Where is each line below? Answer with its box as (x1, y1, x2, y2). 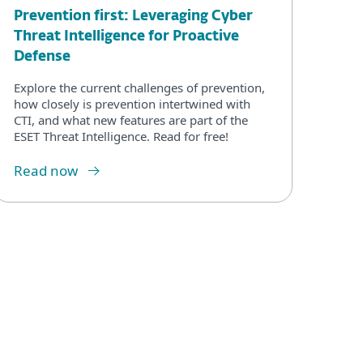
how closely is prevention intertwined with (14, 95, 250, 112)
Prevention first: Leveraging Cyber (14, 9, 253, 23)
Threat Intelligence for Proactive (14, 29, 239, 44)
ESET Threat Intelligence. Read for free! (14, 127, 228, 144)
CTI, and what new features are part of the (14, 111, 248, 128)
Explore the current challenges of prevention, (14, 79, 265, 96)
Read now (14, 160, 78, 180)
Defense (14, 49, 70, 64)
